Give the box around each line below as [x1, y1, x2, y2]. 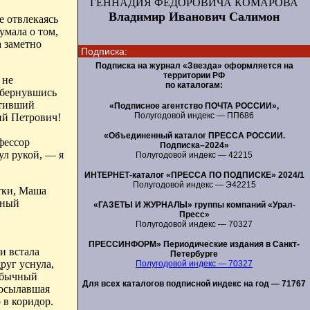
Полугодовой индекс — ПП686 [134, 110, 254, 120]
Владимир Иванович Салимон [109, 10, 280, 24]
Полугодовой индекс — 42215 [136, 149, 253, 160]
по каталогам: [165, 80, 223, 90]
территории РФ [163, 71, 225, 80]
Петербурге [170, 248, 218, 259]
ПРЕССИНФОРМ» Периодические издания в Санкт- [89, 239, 300, 249]
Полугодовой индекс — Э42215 [132, 179, 256, 190]
